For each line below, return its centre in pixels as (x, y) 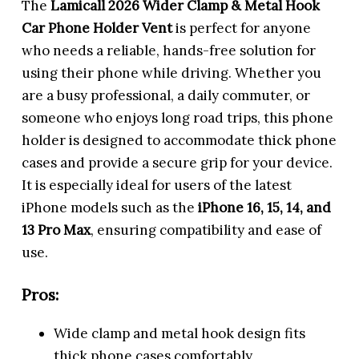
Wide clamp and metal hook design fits (180, 334)
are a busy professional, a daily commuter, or (166, 95)
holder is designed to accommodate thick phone (179, 140)
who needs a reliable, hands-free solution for (169, 50)
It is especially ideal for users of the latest (157, 185)
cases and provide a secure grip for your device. (177, 162)
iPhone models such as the (110, 207)
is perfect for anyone (242, 28)
